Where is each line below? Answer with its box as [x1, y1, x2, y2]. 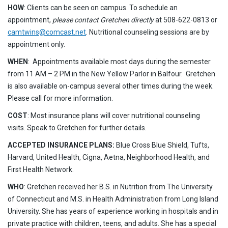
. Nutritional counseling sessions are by [86, 27, 209, 36]
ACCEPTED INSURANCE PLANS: [8, 140, 115, 149]
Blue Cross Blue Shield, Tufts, [115, 140, 209, 149]
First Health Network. [8, 165, 74, 174]
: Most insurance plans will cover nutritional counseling [27, 111, 200, 120]
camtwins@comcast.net [8, 27, 86, 36]
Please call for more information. [8, 94, 113, 102]
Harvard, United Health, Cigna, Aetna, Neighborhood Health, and [8, 153, 210, 161]
